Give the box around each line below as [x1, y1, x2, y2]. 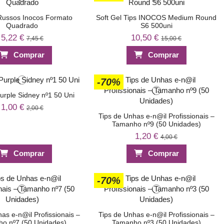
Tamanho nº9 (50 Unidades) [111, 119, 201, 128]
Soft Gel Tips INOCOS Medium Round [96, 13, 217, 21]
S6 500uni [140, 21, 172, 29]
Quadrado [6, 21, 38, 29]
